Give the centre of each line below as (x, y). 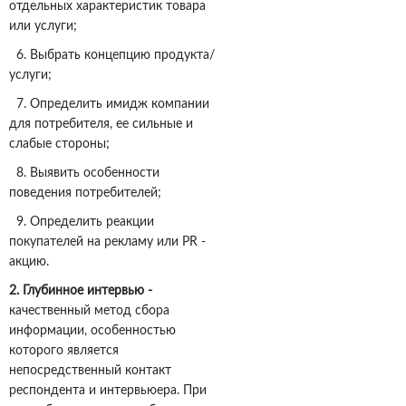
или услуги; (43, 27)
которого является (64, 351)
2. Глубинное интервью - (81, 291)
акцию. (29, 262)
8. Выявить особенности (84, 174)
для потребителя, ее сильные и (101, 125)
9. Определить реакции (82, 222)
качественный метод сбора (89, 311)
